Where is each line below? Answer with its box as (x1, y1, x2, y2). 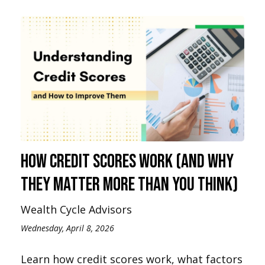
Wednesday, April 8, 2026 (21, 222, 114, 234)
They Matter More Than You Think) (21, 173, 238, 197)
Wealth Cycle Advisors (21, 202, 132, 217)
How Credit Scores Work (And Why (21, 150, 234, 174)
